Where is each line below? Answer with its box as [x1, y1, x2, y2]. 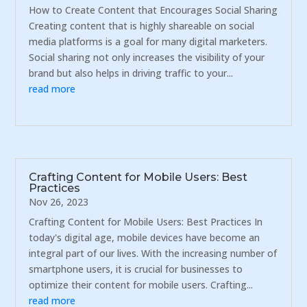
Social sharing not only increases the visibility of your [29, 51, 265, 64]
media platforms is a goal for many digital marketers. [29, 35, 268, 49]
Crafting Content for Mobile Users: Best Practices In [29, 214, 263, 228]
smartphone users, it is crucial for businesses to [29, 262, 243, 275]
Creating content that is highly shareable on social [29, 19, 255, 33]
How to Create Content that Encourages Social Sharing [29, 3, 278, 17]
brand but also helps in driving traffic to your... [29, 66, 234, 80]
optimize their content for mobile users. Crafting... [29, 278, 254, 291]
